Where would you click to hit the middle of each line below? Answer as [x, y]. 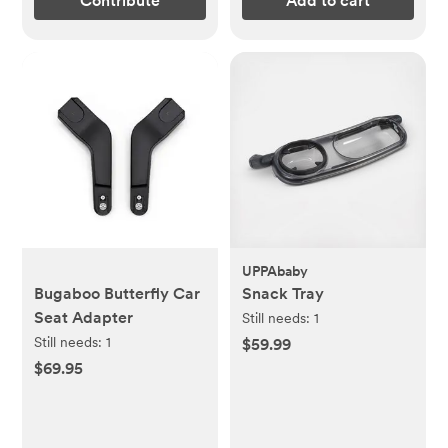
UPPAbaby [275, 270]
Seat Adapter [84, 317]
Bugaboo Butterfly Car [117, 293]
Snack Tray [283, 293]
